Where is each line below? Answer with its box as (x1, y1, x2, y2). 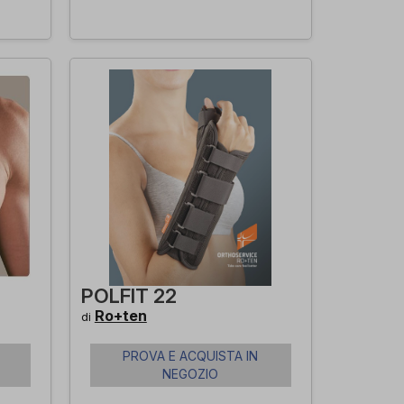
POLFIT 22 (80, 284, 177, 308)
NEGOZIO (162, 366, 219, 381)
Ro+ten (94, 307, 147, 325)
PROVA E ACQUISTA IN (123, 348, 259, 363)
